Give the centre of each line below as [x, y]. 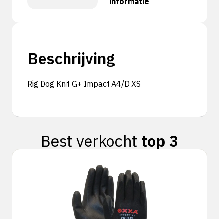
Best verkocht [91, 141]
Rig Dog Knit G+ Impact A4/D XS [84, 84]
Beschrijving [71, 58]
